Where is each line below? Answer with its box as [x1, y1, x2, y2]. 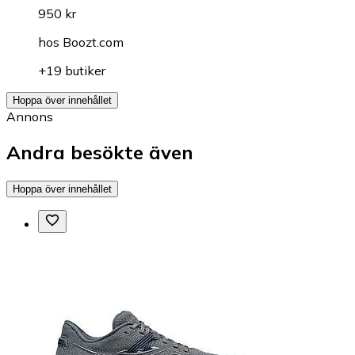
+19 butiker [38, 63, 105, 79]
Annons [6, 109, 53, 125]
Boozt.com [63, 34, 124, 51]
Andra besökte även [6, 140, 193, 165]
